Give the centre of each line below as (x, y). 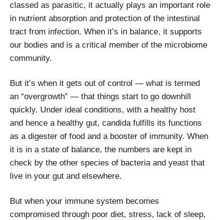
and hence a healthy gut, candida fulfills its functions (106, 123)
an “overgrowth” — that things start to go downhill (100, 96)
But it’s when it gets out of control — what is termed (105, 83)
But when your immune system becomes (84, 201)
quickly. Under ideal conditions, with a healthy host (103, 110)
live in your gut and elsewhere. (66, 176)
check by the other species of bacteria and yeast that (107, 163)
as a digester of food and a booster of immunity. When (109, 136)
